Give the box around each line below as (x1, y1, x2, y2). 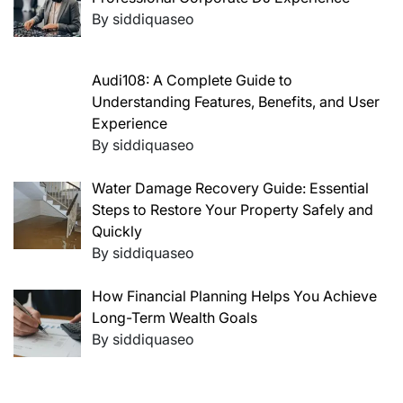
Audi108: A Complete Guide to (92, 71, 292, 90)
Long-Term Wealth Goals (92, 309, 257, 327)
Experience (92, 114, 167, 133)
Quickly (92, 222, 142, 241)
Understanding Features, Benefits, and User (92, 93, 380, 112)
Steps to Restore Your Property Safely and (92, 201, 373, 219)
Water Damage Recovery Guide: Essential (92, 179, 369, 198)
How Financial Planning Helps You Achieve (92, 287, 377, 306)
